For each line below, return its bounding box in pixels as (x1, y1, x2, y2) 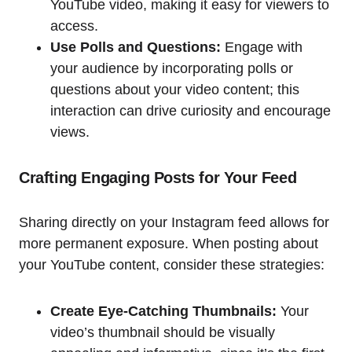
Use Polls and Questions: (50, 39, 221, 56)
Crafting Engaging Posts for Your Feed (19, 169, 297, 187)
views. (50, 124, 90, 141)
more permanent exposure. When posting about (19, 236, 318, 252)
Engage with (221, 39, 302, 56)
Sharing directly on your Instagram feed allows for (19, 214, 329, 231)
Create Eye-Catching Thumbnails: (50, 303, 277, 320)
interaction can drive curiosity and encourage (50, 103, 331, 119)
